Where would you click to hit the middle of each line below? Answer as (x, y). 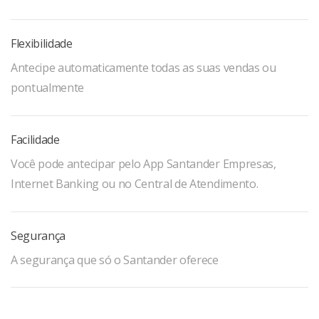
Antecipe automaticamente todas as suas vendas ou (143, 68)
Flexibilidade (42, 43)
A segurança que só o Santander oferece (115, 260)
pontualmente (48, 88)
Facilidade (35, 140)
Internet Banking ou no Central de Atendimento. (135, 184)
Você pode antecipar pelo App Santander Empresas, (143, 164)
